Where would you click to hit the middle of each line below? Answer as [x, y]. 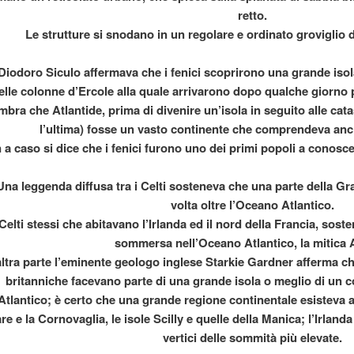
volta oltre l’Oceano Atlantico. [252, 205]
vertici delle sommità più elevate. [252, 338]
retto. [252, 15]
